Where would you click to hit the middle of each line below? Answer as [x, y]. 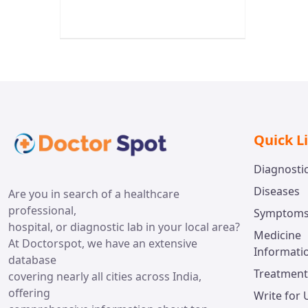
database [32, 260]
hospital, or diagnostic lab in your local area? [124, 227]
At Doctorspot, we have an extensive [103, 243]
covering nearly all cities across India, [105, 276]
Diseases [277, 191]
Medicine [278, 235]
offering [29, 293]
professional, [42, 210]
